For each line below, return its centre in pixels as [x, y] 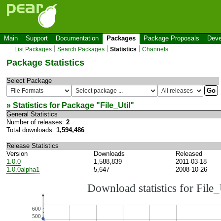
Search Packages [81, 49]
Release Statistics [33, 146]
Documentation [77, 38]
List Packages [33, 49]
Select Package [29, 80]
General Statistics [32, 114]
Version [17, 153]
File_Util [115, 105]
